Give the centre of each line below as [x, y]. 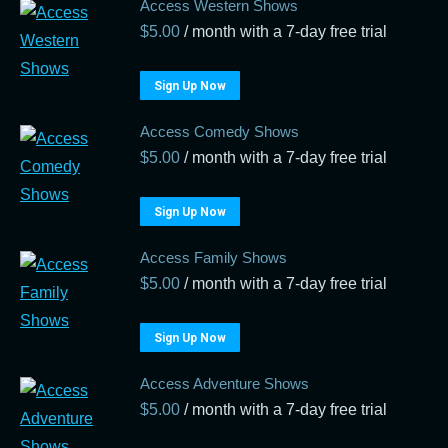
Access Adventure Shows [224, 383]
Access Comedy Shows [219, 131]
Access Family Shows [213, 257]
